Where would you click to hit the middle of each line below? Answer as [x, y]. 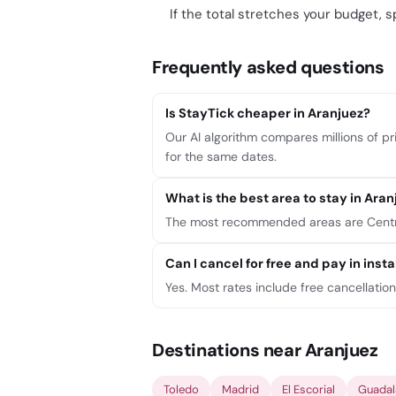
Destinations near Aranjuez [265, 350]
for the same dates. [221, 156]
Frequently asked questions [268, 67]
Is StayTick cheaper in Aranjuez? [268, 113]
